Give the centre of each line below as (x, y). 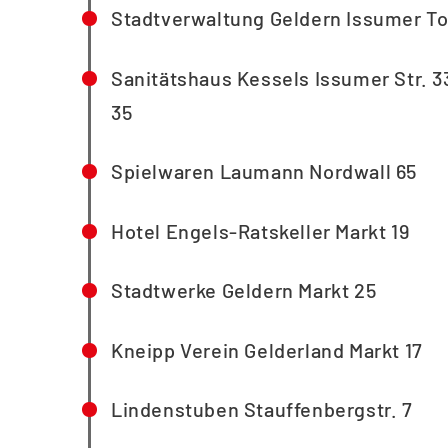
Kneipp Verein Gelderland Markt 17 (267, 349)
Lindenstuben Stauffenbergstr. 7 (262, 409)
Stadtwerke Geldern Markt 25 (244, 290)
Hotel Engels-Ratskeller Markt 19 (261, 230)
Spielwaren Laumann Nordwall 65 (264, 171)
